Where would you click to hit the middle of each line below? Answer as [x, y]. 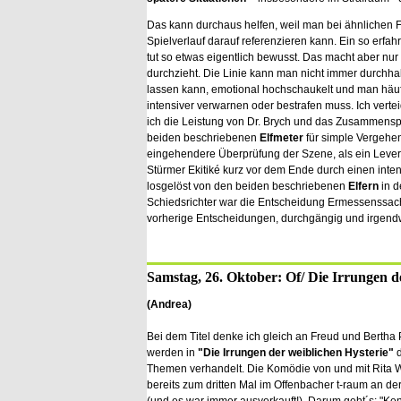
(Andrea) [169, 304]
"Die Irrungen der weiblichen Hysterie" [296, 353]
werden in [172, 353]
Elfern [363, 186]
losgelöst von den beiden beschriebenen [247, 186]
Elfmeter [283, 138]
